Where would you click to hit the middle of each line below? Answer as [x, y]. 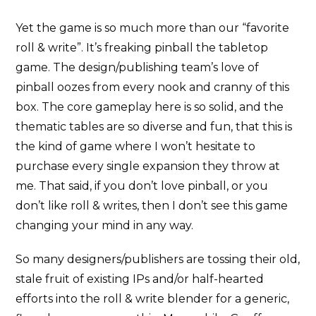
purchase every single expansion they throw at [148, 166]
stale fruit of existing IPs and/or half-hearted [140, 279]
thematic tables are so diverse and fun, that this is [154, 126]
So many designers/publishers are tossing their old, [158, 259]
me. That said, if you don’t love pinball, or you [142, 186]
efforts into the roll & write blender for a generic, [153, 298]
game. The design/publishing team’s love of [138, 67]
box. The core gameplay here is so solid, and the [150, 107]
